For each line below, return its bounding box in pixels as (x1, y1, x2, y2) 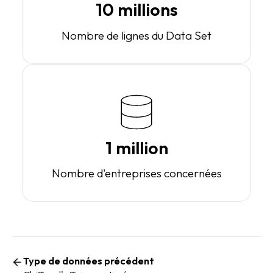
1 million (105, 136, 168, 158)
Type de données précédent (23, 255, 154, 268)
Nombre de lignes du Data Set (62, 27, 211, 43)
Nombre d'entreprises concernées (51, 165, 222, 180)
